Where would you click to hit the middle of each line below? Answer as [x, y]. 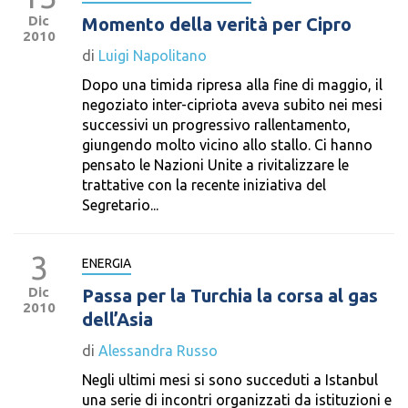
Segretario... [120, 205]
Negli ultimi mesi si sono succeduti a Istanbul [230, 380]
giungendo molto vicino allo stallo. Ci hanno [227, 145]
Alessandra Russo [158, 351]
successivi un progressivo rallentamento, [216, 125]
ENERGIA [107, 263]
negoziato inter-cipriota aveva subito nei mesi [232, 105]
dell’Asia [117, 319]
